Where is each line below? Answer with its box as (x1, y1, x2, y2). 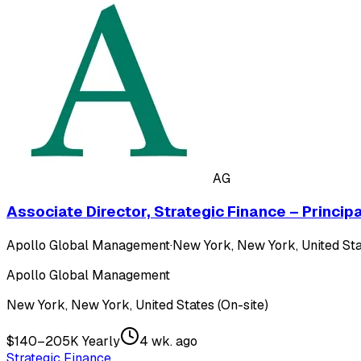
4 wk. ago (139, 333, 197, 351)
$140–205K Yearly (6, 333, 120, 351)
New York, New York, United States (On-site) (6, 297, 268, 314)
